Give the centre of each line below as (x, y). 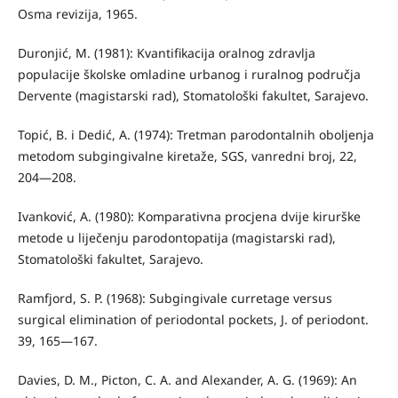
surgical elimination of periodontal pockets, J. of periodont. (193, 320)
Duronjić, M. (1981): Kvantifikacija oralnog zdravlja (166, 53)
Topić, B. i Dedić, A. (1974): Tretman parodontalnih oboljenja (195, 135)
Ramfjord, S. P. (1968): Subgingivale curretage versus (175, 298)
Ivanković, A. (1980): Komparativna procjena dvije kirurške (189, 217)
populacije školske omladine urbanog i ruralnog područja (189, 75)
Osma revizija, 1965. (77, 14)
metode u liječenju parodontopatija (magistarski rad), (176, 238)
